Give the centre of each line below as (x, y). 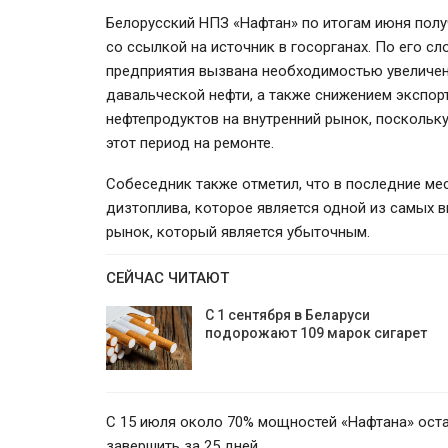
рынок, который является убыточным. (238, 232)
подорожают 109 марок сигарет (316, 333)
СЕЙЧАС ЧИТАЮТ (167, 278)
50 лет (334, 315)
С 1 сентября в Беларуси (287, 315)
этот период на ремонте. (190, 143)
